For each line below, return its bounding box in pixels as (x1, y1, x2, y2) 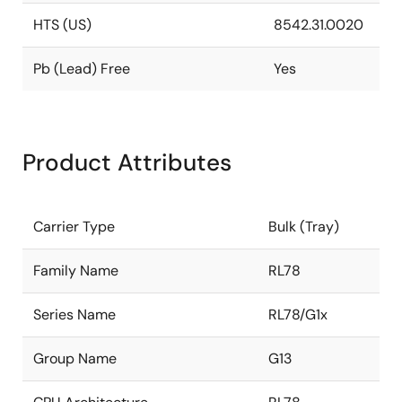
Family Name (33, 261, 118, 280)
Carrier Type (33, 217, 115, 236)
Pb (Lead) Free (33, 59, 130, 78)
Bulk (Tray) (268, 217, 339, 236)
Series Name (33, 305, 116, 324)
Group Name (33, 349, 117, 368)
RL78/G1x (268, 305, 328, 324)
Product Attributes (22, 147, 232, 178)
